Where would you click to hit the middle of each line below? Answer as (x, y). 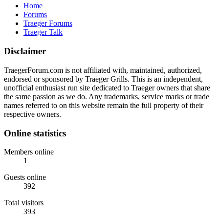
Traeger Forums (48, 23)
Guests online (25, 177)
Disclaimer (25, 51)
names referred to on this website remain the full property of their (104, 105)
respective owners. (33, 114)
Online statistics (35, 133)
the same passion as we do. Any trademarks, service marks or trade (107, 96)
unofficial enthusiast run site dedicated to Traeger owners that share (107, 88)
